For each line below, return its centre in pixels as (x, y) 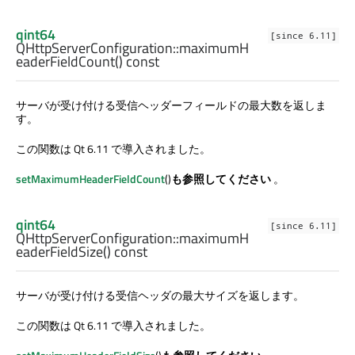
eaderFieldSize (59, 251)
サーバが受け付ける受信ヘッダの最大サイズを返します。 (160, 295)
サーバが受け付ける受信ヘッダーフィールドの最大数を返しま (171, 105)
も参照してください (222, 178)
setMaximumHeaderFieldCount (90, 178)
